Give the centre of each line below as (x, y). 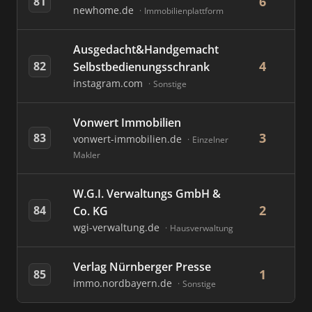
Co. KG (91, 211)
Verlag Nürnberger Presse (142, 267)
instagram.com (109, 83)
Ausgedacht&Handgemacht (146, 49)
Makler (87, 155)
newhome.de (105, 10)
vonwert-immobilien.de (129, 139)
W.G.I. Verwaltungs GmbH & (147, 194)
